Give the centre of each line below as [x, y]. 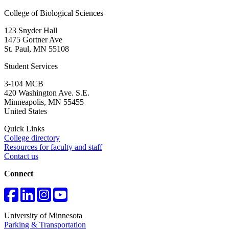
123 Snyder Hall [31, 31]
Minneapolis [24, 102]
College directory [32, 138]
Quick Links [24, 129]
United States [26, 111]
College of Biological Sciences [54, 13]
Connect [19, 174]
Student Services [31, 66]
